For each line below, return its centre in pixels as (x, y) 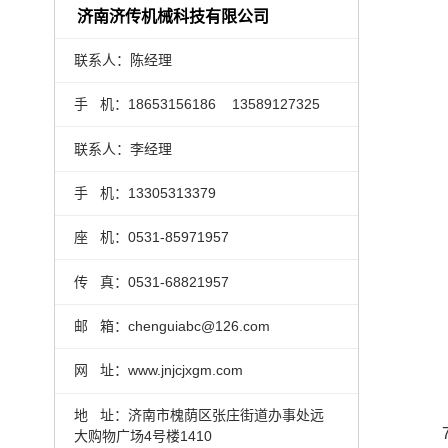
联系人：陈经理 (123, 59)
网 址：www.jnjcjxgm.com (159, 370)
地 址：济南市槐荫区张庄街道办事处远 (199, 414)
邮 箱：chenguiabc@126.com (172, 326)
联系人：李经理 (123, 148)
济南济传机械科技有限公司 (173, 16)
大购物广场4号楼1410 (143, 435)
